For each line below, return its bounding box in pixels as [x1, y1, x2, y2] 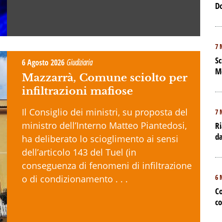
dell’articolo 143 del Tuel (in [22, 146, 136, 159]
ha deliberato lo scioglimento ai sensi [22, 133, 178, 145]
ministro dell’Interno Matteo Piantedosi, [22, 119, 187, 132]
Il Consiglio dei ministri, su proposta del [22, 106, 188, 118]
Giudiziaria [66, 57, 92, 68]
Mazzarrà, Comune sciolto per [22, 71, 187, 85]
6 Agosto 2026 [22, 57, 66, 68]
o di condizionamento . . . [22, 173, 128, 185]
